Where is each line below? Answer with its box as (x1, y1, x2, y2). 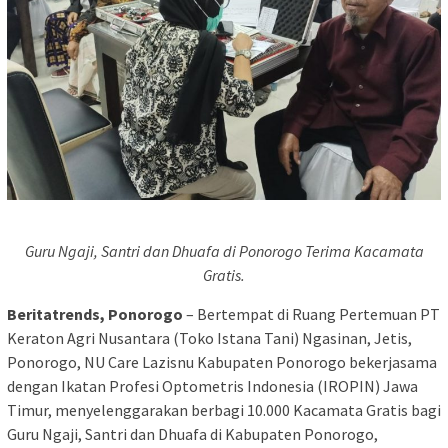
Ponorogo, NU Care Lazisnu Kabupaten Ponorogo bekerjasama (7, 352, 437, 373)
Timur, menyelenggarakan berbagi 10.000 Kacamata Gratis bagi (7, 400, 441, 421)
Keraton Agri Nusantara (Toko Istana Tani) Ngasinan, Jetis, (7, 328, 412, 349)
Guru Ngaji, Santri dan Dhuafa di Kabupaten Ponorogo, (7, 424, 378, 445)
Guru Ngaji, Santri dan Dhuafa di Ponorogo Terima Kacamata (24, 241, 424, 262)
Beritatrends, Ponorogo (7, 304, 183, 325)
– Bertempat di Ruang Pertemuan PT (183, 304, 440, 325)
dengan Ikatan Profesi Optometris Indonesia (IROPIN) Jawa (7, 376, 418, 397)
